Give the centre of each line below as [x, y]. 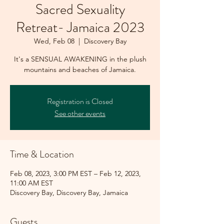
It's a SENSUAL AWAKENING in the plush [80, 59]
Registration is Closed [80, 101]
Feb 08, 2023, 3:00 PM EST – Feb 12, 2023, [75, 173]
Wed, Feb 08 [54, 41]
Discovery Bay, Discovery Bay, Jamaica [69, 192]
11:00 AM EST [31, 183]
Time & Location [42, 154]
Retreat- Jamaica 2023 [80, 27]
